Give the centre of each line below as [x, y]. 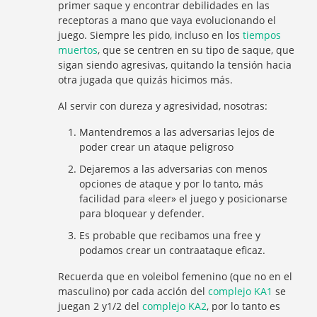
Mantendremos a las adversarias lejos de [177, 132]
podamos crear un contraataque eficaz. [173, 250]
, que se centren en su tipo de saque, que [196, 50]
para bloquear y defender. [142, 213]
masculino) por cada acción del [133, 291]
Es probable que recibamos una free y [170, 235]
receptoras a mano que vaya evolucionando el [167, 20]
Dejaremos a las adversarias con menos [174, 169]
